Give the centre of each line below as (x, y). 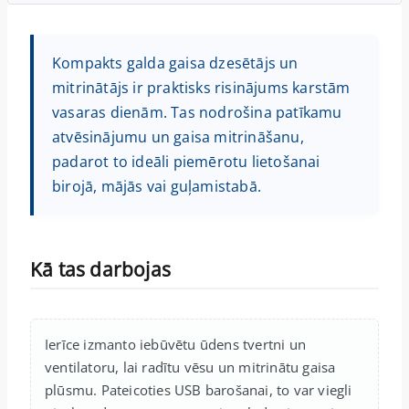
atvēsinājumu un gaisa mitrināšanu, (178, 136)
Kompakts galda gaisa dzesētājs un (175, 63)
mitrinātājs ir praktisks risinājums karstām (201, 87)
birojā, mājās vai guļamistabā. (157, 186)
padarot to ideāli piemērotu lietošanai (186, 161)
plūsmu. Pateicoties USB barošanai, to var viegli (199, 389)
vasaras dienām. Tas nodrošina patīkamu (197, 112)
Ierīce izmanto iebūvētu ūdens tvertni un (175, 344)
